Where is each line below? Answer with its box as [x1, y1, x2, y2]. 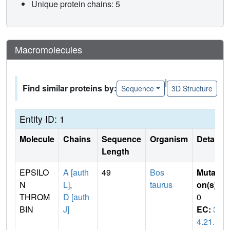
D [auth [63, 191, 89, 203]
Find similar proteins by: [23, 82, 117, 94]
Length [102, 145, 129, 158]
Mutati [197, 166, 220, 179]
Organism [150, 133, 188, 145]
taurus [150, 179, 172, 191]
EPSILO [20, 166, 49, 179]
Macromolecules [15, 43, 82, 56]
